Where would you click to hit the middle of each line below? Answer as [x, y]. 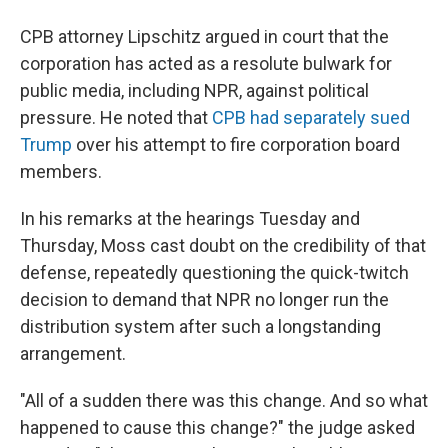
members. [61, 171]
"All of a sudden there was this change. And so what [224, 400]
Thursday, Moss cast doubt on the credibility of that [223, 245]
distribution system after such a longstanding [200, 326]
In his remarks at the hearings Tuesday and [190, 218]
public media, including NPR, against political [194, 90]
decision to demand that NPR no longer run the [204, 299]
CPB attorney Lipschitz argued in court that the [204, 36]
